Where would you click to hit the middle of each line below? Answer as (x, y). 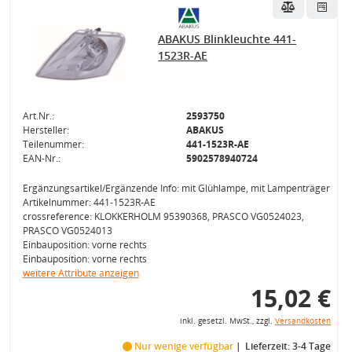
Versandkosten (302, 321)
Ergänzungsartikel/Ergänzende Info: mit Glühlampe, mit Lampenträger (176, 188)
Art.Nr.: (38, 116)
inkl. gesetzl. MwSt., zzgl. (227, 321)
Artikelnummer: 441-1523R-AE (89, 202)
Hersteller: (46, 130)
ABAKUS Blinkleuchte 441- (227, 39)
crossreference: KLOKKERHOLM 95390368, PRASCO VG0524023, (163, 216)
